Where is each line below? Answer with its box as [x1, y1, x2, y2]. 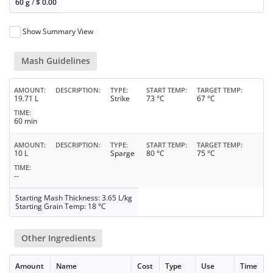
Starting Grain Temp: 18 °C [15, 200, 107, 211]
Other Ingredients [21, 232, 96, 244]
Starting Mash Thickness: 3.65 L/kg [15, 192, 133, 203]
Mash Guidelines [21, 55, 90, 67]
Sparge [110, 147, 135, 158]
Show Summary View [23, 26, 94, 37]
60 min [14, 115, 37, 126]
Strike [110, 93, 130, 104]
